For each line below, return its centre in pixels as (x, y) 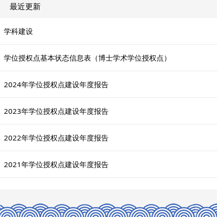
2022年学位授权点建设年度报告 (56, 138)
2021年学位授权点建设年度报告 (56, 164)
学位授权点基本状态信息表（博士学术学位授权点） (87, 58)
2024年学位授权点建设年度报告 (56, 84)
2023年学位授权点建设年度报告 (56, 111)
